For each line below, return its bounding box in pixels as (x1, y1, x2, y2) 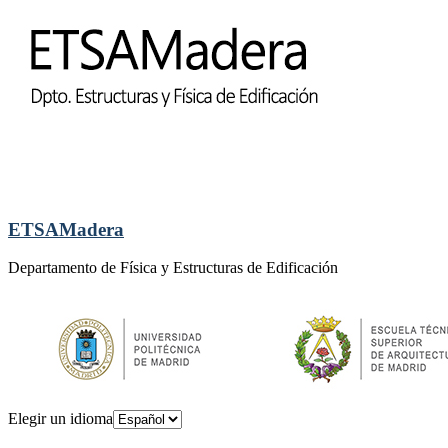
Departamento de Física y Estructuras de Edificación (8, 259, 338, 277)
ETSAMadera (8, 218, 124, 240)
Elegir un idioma (8, 410, 113, 428)
